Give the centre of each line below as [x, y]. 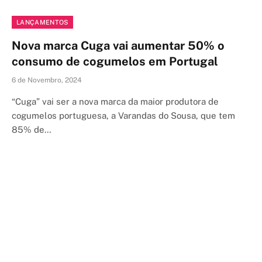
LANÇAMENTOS [42, 22]
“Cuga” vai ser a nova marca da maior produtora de [115, 101]
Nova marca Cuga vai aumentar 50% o [118, 45]
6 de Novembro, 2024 [47, 80]
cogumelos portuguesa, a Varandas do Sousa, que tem [123, 115]
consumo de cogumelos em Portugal [115, 61]
